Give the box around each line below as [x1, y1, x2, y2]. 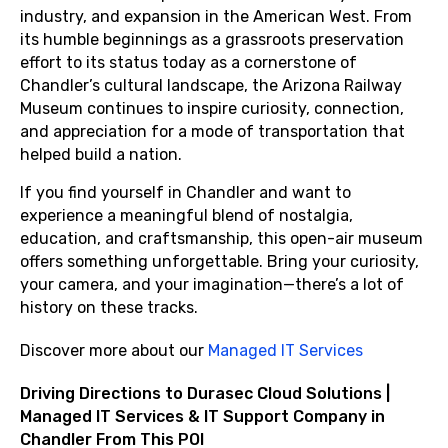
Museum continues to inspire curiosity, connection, [20, 99, 404, 118]
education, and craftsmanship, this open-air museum [20, 229, 423, 248]
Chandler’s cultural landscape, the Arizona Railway [20, 76, 402, 95]
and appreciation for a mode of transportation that [20, 122, 405, 141]
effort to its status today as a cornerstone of [20, 53, 357, 72]
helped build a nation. [20, 145, 182, 164]
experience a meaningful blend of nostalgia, [20, 206, 353, 225]
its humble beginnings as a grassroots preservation [20, 30, 404, 49]
